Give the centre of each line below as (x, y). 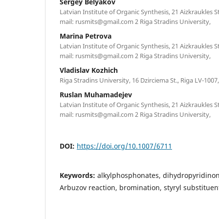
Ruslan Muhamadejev (96, 94)
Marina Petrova (86, 36)
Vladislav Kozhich (89, 70)
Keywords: (78, 175)
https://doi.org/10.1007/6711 (124, 146)
